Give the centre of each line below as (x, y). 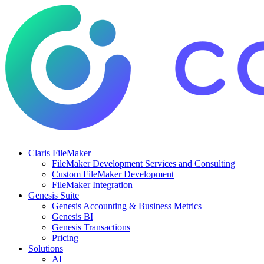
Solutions (46, 248)
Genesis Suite (54, 195)
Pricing (65, 238)
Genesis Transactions (91, 227)
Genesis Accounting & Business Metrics (127, 206)
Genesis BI (72, 217)
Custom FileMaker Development (113, 174)
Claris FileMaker (60, 153)
